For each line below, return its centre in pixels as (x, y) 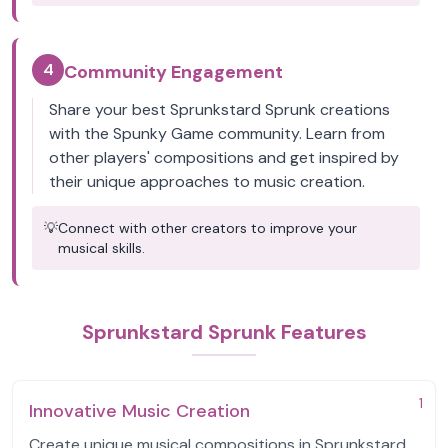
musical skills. (101, 248)
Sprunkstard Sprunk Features (224, 332)
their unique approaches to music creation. (207, 181)
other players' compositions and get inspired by (224, 157)
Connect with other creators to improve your (207, 228)
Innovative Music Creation (139, 411)
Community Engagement (173, 72)
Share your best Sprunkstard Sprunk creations (219, 109)
